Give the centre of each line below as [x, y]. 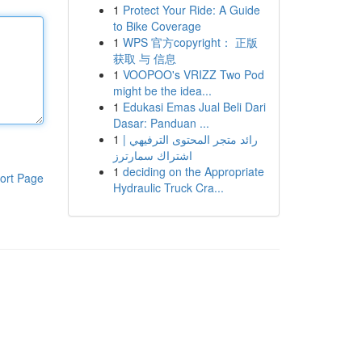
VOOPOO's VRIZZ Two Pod [193, 74]
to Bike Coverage [157, 26]
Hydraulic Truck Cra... [168, 187]
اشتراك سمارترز [152, 155]
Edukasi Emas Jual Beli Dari [194, 107]
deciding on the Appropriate [193, 171]
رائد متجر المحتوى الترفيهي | [190, 139]
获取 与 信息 [144, 58]
